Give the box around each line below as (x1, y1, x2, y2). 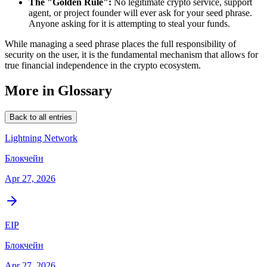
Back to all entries (10, 112, 72, 122)
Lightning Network (5, 132, 77, 143)
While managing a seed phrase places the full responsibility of (5, 38, 236, 49)
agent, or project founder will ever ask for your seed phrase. (29, 7, 252, 18)
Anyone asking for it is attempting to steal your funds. (29, 18, 230, 29)
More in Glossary (5, 82, 112, 98)
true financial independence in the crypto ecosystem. (5, 60, 201, 70)
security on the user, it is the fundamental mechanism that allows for (5, 49, 258, 60)
